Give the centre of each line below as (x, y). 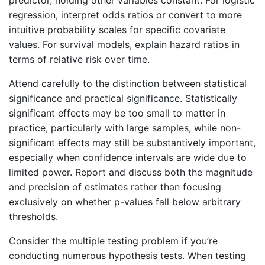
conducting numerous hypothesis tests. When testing (127, 256)
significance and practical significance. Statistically (123, 98)
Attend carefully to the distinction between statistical (128, 84)
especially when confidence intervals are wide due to (128, 158)
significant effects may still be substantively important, (132, 143)
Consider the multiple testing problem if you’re (113, 241)
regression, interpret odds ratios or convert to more (125, 15)
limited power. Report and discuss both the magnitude (131, 172)
